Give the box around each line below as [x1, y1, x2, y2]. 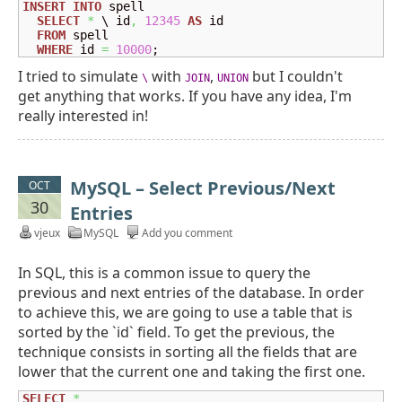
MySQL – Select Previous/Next [70, 176, 336, 200]
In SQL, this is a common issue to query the [18, 263, 310, 283]
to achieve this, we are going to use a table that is [18, 302, 353, 322]
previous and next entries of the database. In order [18, 283, 364, 302]
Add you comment [142, 225, 232, 240]
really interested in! [18, 106, 148, 126]
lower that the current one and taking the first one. [18, 362, 365, 381]
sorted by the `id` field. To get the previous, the [18, 322, 335, 342]
